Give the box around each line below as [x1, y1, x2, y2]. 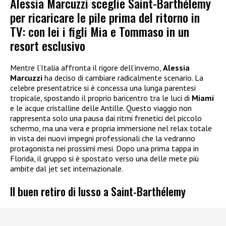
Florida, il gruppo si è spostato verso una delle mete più [10, 153, 199, 164]
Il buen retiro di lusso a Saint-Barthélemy [10, 183, 186, 200]
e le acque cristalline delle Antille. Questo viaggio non [10, 103, 192, 114]
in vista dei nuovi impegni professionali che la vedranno [10, 133, 195, 144]
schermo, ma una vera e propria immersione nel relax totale [10, 123, 212, 134]
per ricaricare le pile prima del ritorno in [10, 8, 200, 27]
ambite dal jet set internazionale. [10, 163, 123, 174]
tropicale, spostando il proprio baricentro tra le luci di [10, 93, 192, 103]
